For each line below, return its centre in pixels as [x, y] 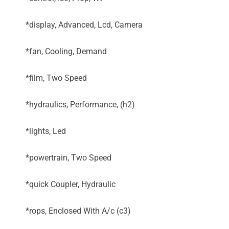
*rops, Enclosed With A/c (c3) [78, 211]
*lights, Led [46, 131]
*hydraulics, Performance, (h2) [80, 105]
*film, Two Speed [56, 78]
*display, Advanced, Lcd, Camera [84, 25]
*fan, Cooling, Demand [66, 51]
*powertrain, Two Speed [68, 158]
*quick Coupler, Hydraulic [71, 184]
